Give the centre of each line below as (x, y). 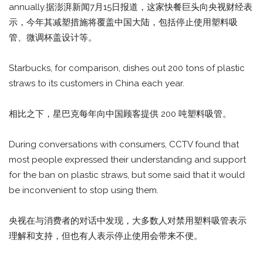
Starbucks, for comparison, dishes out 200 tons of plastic (127, 68)
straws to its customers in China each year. (97, 83)
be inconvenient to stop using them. (85, 190)
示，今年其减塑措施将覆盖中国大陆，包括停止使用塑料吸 (123, 22)
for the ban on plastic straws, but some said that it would (127, 175)
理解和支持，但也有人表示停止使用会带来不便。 (106, 236)
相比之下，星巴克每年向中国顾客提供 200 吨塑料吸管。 (120, 114)
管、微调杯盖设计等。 (53, 37)
